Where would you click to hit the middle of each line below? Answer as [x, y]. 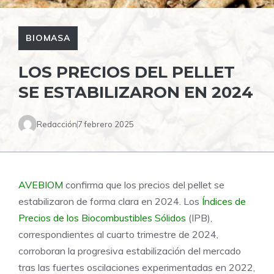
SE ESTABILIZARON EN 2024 [136, 93]
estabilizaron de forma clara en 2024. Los [110, 202]
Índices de [224, 202]
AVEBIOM [41, 185]
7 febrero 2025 [106, 124]
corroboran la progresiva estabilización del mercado [130, 251]
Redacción [57, 124]
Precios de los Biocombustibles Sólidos [102, 218]
